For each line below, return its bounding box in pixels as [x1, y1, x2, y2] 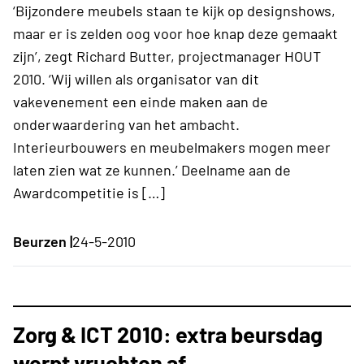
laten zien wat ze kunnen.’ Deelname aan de [13, 160, 291, 179]
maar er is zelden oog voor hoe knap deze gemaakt [13, 24, 338, 42]
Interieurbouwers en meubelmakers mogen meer [13, 137, 331, 156]
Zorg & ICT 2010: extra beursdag [13, 320, 323, 347]
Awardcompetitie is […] [13, 183, 165, 201]
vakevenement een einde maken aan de [13, 92, 268, 110]
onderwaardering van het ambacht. [13, 115, 240, 133]
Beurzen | [13, 232, 72, 250]
